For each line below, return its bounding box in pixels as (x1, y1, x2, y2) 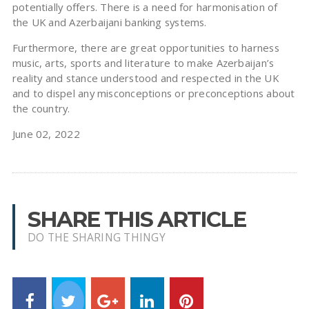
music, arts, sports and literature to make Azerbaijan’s (12, 56, 275, 70)
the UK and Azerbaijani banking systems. (12, 15, 207, 30)
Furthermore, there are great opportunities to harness (12, 41, 279, 55)
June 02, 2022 (12, 127, 80, 141)
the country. (12, 101, 70, 116)
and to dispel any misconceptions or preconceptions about (12, 86, 295, 101)
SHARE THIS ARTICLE (27, 206, 246, 233)
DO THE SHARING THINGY (27, 230, 166, 246)
